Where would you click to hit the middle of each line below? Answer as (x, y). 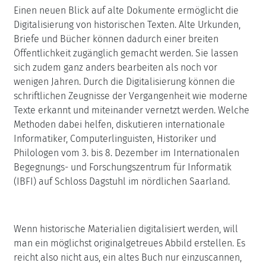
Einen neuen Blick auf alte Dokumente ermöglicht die (126, 10)
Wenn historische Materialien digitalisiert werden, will (126, 229)
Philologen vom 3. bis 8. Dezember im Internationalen (126, 153)
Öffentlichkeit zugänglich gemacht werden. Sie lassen (126, 53)
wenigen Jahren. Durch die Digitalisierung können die (124, 82)
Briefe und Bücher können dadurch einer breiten (116, 39)
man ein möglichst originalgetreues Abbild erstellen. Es (129, 243)
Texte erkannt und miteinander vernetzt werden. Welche (132, 110)
